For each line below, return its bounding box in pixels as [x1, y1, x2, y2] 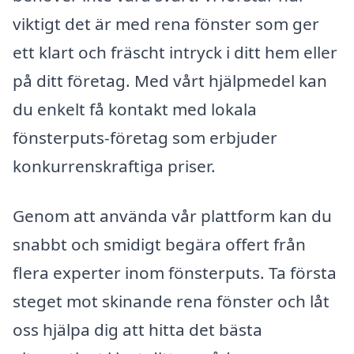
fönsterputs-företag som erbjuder [13, 126, 277, 149]
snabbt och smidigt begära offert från [13, 233, 306, 256]
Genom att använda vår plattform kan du [13, 205, 332, 228]
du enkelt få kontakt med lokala [13, 97, 257, 120]
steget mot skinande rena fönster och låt [13, 290, 330, 313]
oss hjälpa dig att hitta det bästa [13, 318, 262, 341]
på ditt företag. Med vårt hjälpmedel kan [13, 69, 327, 92]
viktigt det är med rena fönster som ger [13, 12, 319, 35]
